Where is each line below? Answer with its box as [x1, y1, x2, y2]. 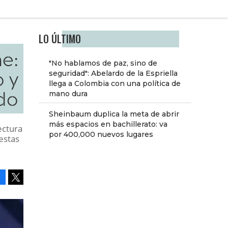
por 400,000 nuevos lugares [49, 130, 153, 139]
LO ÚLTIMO [39, 32, 81, 47]
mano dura [49, 89, 88, 99]
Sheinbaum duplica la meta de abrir [49, 109, 179, 119]
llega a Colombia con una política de [49, 79, 181, 89]
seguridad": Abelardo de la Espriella [49, 69, 178, 78]
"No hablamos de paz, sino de [49, 59, 157, 68]
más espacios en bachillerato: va [49, 120, 167, 129]
